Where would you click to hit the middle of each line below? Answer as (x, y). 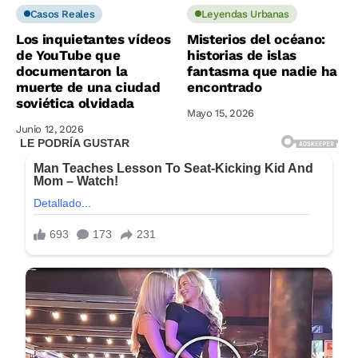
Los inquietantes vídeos (93, 39)
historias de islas (242, 55)
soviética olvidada (75, 103)
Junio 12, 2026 (50, 129)
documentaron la (72, 71)
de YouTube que (68, 55)
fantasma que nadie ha (262, 71)
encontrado (225, 87)
